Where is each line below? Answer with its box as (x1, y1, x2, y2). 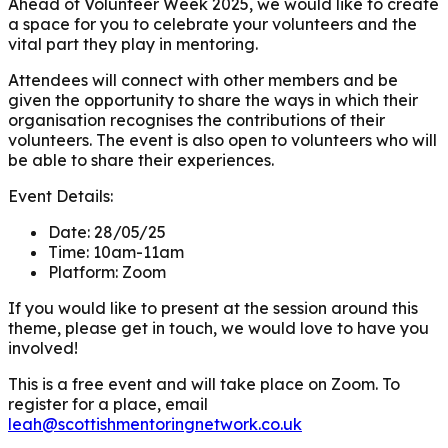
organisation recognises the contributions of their (8, 109, 385, 130)
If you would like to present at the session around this (8, 297, 418, 318)
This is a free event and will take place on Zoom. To (8, 373, 400, 394)
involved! (8, 337, 78, 358)
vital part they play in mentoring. (8, 33, 258, 54)
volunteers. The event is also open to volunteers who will (8, 129, 437, 150)
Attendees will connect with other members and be (8, 69, 398, 90)
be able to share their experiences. (8, 149, 274, 170)
